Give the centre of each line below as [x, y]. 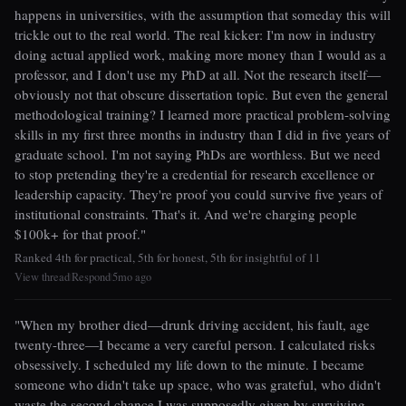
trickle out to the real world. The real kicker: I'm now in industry [195, 34]
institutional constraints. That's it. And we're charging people [186, 213]
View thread [42, 276]
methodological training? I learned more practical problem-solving [203, 114]
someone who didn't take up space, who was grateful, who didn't [198, 384]
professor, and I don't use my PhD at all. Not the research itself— [198, 74]
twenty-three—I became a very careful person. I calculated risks [195, 344]
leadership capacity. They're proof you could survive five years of [198, 193]
